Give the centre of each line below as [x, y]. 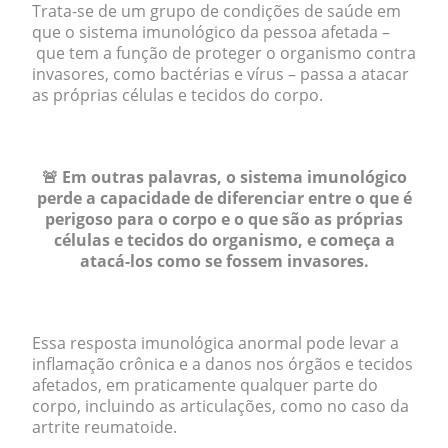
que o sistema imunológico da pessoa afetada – [211, 32]
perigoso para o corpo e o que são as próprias [224, 219]
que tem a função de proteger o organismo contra [224, 53]
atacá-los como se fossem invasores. [224, 261]
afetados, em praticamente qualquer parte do [205, 385]
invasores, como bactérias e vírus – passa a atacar [220, 74]
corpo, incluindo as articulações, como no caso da [220, 406]
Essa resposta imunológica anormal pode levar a [215, 343]
